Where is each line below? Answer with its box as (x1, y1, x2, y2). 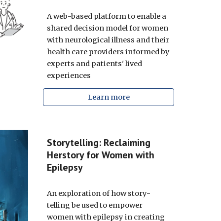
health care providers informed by (46, 47, 170, 56)
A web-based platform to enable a (46, 12, 166, 21)
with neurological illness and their (46, 36, 169, 44)
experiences (46, 71, 91, 80)
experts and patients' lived (46, 59, 142, 68)
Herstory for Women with (46, 148, 154, 161)
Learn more (87, 93, 130, 102)
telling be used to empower (46, 201, 143, 210)
